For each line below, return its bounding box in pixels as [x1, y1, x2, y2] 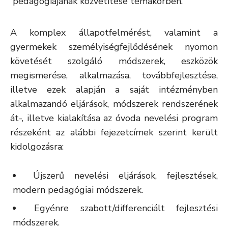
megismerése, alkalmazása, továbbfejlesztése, [10, 69, 218, 81]
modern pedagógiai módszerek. [13, 184, 143, 196]
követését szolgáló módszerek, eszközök [10, 55, 218, 67]
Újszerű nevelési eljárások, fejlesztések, [33, 169, 218, 182]
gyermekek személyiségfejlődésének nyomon [10, 41, 218, 53]
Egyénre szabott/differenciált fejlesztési [34, 202, 218, 214]
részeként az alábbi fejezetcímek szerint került [10, 126, 218, 138]
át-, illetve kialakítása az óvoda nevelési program [10, 112, 218, 124]
